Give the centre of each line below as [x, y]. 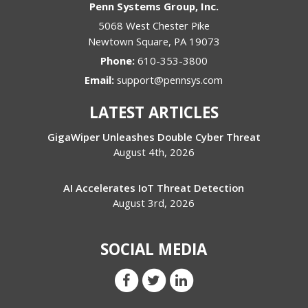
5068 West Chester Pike [154, 25]
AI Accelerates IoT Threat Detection [154, 187]
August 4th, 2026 [154, 152]
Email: [101, 79]
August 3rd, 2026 [154, 202]
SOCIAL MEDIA [154, 249]
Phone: [119, 60]
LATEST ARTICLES [154, 112]
